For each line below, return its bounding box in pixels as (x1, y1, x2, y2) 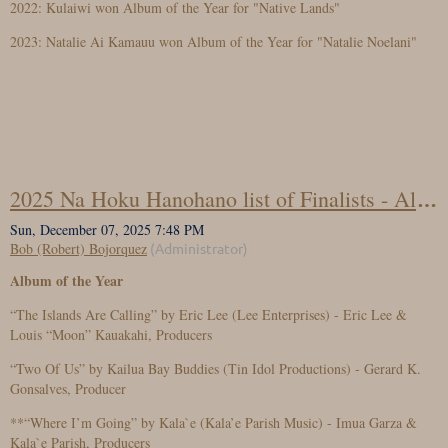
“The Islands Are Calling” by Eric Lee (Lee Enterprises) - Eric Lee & (10, 305, 407, 324)
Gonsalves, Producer (10, 379, 126, 398)
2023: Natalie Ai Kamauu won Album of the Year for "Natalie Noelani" (10, 32, 417, 51)
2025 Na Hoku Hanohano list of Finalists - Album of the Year (416, 185, 438, 212)
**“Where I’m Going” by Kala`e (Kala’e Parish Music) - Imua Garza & (10, 413, 417, 432)
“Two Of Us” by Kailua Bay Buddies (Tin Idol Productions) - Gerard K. (10, 359, 421, 378)
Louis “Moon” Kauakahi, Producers (10, 325, 212, 344)
